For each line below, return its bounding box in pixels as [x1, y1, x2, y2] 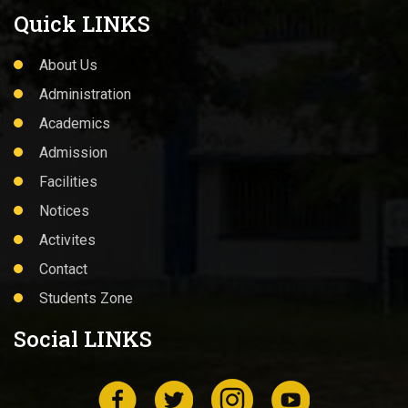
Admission [39, 144, 107, 161]
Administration [39, 86, 131, 103]
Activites [39, 231, 96, 249]
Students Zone [39, 290, 133, 307]
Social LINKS [14, 324, 152, 353]
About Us [39, 56, 97, 74]
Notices [39, 202, 89, 219]
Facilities [39, 173, 97, 190]
